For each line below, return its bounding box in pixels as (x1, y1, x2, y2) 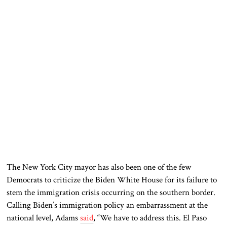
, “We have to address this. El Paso (93, 212, 207, 223)
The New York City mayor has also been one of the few (7, 161, 192, 173)
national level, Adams (7, 212, 81, 223)
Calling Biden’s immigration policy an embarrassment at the (7, 199, 208, 211)
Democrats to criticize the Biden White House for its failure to (7, 174, 217, 185)
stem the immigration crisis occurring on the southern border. (7, 186, 216, 198)
